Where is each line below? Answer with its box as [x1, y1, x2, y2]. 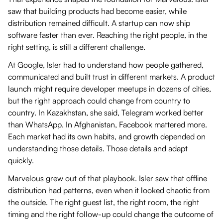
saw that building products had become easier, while [8, 5, 187, 16]
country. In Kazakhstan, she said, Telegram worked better [8, 107, 204, 117]
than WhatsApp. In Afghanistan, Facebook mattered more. [8, 119, 207, 129]
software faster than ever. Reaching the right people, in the [8, 29, 207, 40]
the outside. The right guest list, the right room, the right [8, 197, 199, 207]
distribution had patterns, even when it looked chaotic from [8, 185, 210, 195]
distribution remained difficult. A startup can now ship [8, 17, 190, 28]
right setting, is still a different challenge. [8, 41, 149, 52]
